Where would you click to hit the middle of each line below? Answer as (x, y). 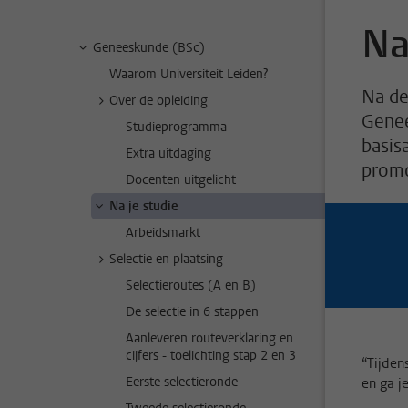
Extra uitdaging (168, 153)
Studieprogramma (176, 127)
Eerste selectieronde (182, 382)
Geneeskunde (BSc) (149, 48)
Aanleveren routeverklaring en (209, 338)
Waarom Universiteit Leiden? (189, 74)
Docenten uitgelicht (181, 180)
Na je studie (144, 206)
